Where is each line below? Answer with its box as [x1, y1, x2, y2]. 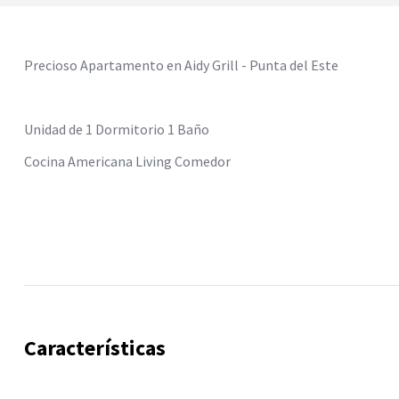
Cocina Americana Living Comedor [24, 152, 231, 170]
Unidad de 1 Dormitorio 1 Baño [24, 120, 209, 138]
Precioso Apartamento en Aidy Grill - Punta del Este [24, 56, 338, 74]
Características [24, 334, 166, 362]
